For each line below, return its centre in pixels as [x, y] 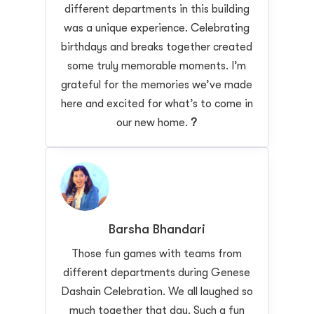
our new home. [152, 122]
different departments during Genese [157, 272]
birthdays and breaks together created [157, 47]
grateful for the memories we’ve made [157, 84]
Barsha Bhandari [157, 229]
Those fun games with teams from [157, 253]
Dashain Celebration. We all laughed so [157, 291]
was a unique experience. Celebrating [157, 28]
